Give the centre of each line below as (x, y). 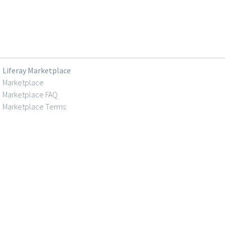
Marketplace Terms (34, 106)
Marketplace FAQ (30, 94)
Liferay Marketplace (36, 70)
